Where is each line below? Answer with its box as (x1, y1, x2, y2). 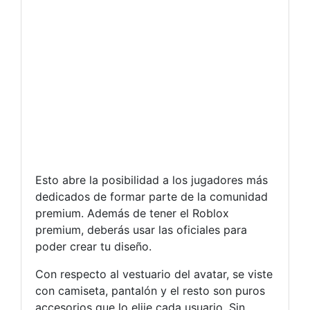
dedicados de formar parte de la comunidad (35, 190, 268, 203)
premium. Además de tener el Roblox (35, 206, 229, 220)
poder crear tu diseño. (35, 239, 152, 253)
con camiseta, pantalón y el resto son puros (35, 284, 265, 298)
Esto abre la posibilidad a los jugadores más (35, 173, 268, 187)
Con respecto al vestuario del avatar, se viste (35, 267, 273, 281)
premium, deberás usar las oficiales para (35, 223, 247, 237)
